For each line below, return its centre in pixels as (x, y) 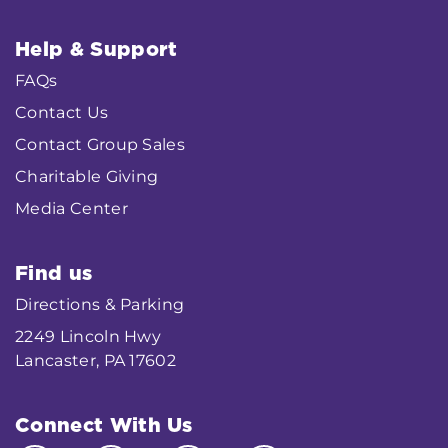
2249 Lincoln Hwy (88, 336)
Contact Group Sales (100, 144)
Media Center (71, 208)
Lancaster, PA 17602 (96, 360)
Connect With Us (104, 424)
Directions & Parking (100, 304)
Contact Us (62, 112)
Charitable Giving (87, 176)
